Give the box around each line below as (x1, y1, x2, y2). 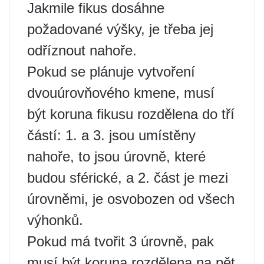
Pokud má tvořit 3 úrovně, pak (27, 233, 214, 249)
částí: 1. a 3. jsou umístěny (27, 127, 196, 143)
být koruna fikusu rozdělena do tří (27, 105, 235, 122)
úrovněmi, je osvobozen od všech (27, 190, 235, 207)
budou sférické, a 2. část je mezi (27, 169, 228, 186)
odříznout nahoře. (27, 42, 137, 58)
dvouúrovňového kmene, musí (27, 84, 214, 101)
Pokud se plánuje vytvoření (27, 63, 195, 80)
